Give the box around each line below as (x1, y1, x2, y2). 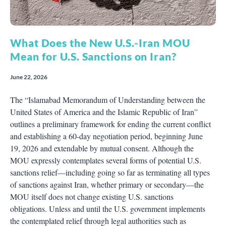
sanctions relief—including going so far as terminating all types (10, 166, 210, 178)
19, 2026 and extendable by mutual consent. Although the (10, 142, 194, 153)
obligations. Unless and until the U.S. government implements (10, 203, 205, 214)
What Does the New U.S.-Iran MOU (10, 36, 190, 49)
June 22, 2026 (10, 73, 47, 81)
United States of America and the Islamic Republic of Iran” (10, 106, 198, 117)
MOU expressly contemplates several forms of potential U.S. (10, 154, 201, 165)
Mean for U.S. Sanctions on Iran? (10, 49, 177, 63)
